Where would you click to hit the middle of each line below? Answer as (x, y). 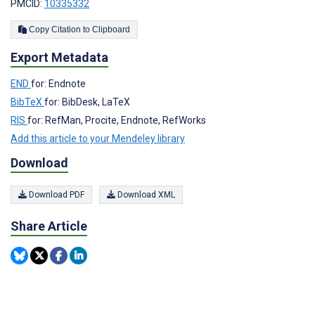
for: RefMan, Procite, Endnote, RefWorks (117, 121)
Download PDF (56, 194)
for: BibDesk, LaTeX (87, 102)
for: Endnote (58, 84)
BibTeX (27, 102)
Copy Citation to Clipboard (111, 30)
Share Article (49, 226)
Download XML (145, 194)
